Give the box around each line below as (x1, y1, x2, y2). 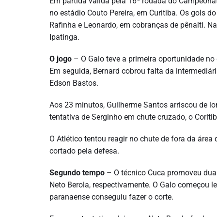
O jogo (49, 54, 72, 63)
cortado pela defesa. (49, 146, 119, 155)
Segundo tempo (49, 168, 105, 177)
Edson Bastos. (49, 78, 98, 88)
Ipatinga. (49, 32, 79, 42)
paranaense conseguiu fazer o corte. (49, 192, 173, 201)
